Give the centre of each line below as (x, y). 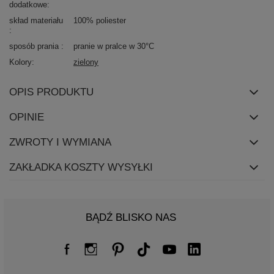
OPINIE (27, 117)
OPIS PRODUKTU (51, 92)
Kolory (20, 62)
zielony (86, 62)
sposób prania (35, 46)
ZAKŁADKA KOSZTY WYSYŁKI (81, 168)
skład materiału (36, 21)
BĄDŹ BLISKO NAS (131, 218)
